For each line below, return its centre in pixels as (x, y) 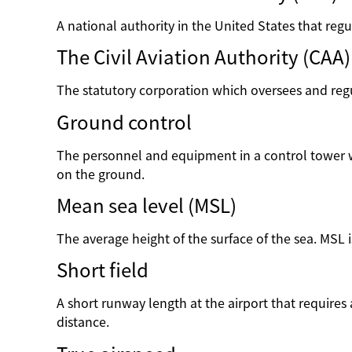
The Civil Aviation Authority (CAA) (203, 58)
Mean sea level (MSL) (147, 205)
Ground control (124, 122)
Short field (103, 271)
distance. (84, 323)
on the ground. (102, 174)
